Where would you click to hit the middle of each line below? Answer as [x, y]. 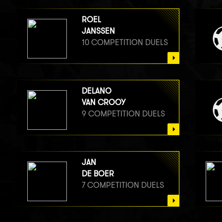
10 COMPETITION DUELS [125, 42]
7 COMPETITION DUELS [123, 185]
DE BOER [98, 173]
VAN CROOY [103, 102]
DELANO [96, 91]
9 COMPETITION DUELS [123, 113]
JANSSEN [98, 31]
